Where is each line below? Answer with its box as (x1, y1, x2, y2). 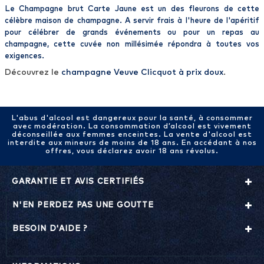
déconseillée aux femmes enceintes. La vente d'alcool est (12, 131, 252, 139)
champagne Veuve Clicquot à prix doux (61, 68, 223, 77)
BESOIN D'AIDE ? (12, 225, 88, 233)
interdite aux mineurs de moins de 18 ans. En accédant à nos (7, 140, 257, 147)
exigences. (5, 52, 44, 61)
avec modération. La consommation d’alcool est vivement (12, 123, 252, 131)
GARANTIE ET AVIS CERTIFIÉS (12, 178, 144, 186)
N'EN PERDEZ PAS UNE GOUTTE (12, 202, 154, 210)
